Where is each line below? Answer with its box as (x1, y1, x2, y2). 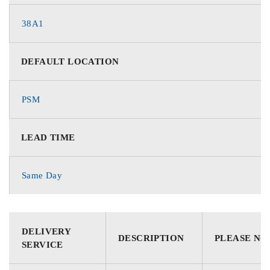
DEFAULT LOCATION (21, 56, 119, 66)
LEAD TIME (21, 132, 75, 142)
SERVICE (22, 239, 63, 250)
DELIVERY (22, 226, 71, 236)
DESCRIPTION (118, 233, 184, 243)
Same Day (22, 170, 63, 180)
